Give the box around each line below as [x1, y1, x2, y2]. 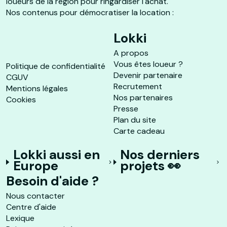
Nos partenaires [113, 92, 173, 103]
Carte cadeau [113, 126, 165, 136]
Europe [13, 157, 58, 174]
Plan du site [113, 115, 156, 125]
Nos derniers [120, 146, 200, 163]
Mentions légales [6, 83, 68, 94]
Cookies [6, 94, 36, 105]
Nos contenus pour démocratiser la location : [6, 7, 174, 18]
